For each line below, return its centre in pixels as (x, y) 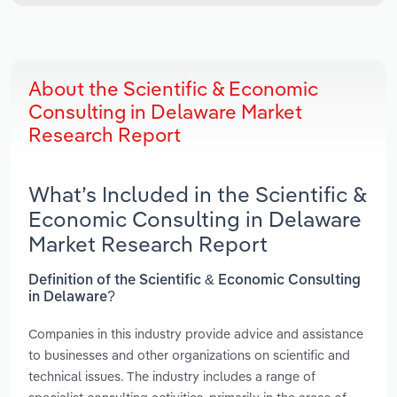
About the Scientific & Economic (173, 89)
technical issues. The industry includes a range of (172, 376)
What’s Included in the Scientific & (198, 195)
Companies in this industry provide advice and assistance (196, 333)
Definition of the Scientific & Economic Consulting (195, 280)
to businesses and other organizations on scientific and (189, 354)
